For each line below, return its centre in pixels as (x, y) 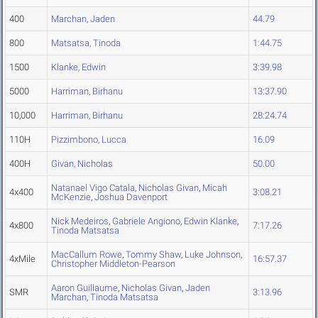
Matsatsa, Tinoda (86, 43)
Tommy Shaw (153, 255)
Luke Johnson (213, 255)
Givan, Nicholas (82, 164)
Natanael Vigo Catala (93, 188)
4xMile (22, 259)
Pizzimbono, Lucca (89, 140)
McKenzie (71, 197)
